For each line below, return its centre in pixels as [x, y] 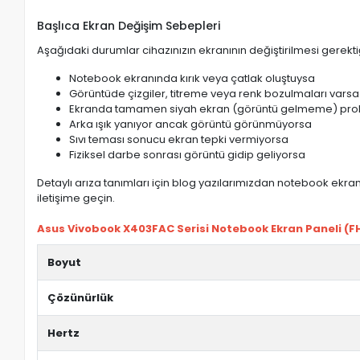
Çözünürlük [81, 298]
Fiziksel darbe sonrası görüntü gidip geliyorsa [188, 155]
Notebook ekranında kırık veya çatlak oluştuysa [192, 78]
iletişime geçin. [76, 198]
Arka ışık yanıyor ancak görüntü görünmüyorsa [191, 124]
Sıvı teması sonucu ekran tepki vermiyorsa [179, 139]
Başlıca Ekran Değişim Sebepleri [129, 26]
